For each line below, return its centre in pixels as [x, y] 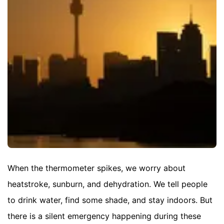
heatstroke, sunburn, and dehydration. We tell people [107, 184]
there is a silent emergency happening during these [104, 216]
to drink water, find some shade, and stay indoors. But [110, 200]
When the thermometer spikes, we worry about [96, 168]
